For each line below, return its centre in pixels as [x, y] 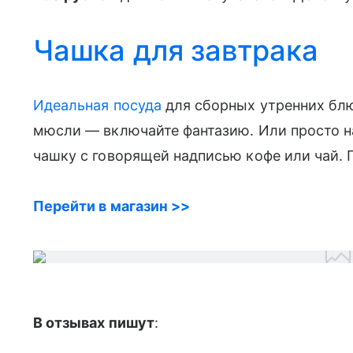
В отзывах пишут [94, 323]
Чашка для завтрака [176, 50]
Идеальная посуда [97, 105]
